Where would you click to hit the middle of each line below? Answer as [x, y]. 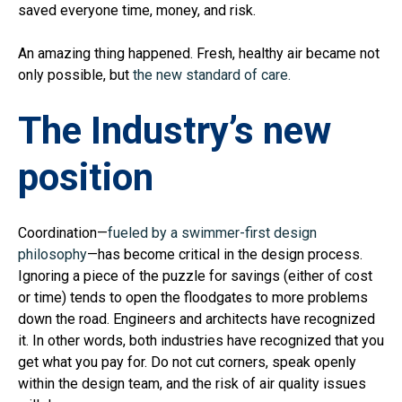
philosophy [52, 255]
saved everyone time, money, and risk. [137, 11]
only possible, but [75, 75]
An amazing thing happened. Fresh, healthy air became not [199, 54]
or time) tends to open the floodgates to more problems [193, 298]
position [86, 178]
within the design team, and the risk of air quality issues [192, 384]
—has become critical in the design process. [225, 255]
